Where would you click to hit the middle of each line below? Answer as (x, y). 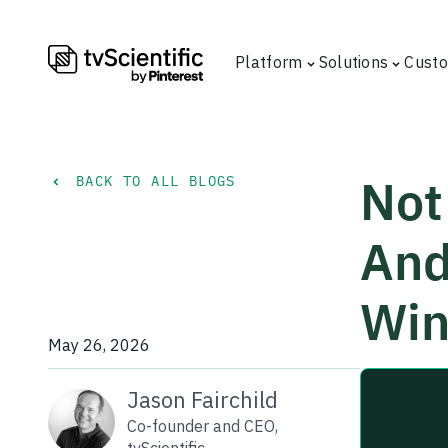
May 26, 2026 (99, 345)
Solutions (353, 62)
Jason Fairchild (202, 399)
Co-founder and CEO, (202, 426)
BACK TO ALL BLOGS (156, 181)
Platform (269, 62)
